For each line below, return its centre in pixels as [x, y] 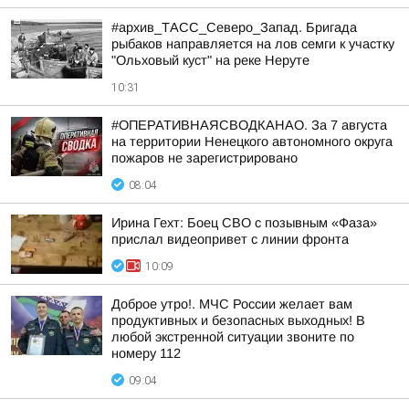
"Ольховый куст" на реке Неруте [210, 60]
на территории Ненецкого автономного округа [252, 142]
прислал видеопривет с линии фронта [230, 239]
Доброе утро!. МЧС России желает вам [232, 304]
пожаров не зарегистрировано [204, 158]
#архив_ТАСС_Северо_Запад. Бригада [234, 27]
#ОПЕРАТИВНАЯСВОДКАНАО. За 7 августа [249, 125]
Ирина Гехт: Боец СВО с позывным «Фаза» [244, 223]
